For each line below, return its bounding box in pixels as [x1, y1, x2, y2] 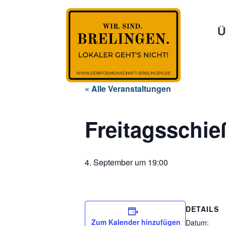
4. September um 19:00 [85, 156, 168, 168]
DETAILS [186, 204, 219, 214]
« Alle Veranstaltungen [85, 83, 171, 95]
